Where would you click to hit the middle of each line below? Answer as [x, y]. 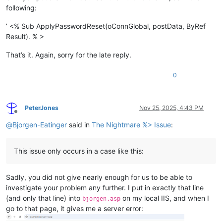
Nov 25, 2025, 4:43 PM [171, 108]
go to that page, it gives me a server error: [75, 208]
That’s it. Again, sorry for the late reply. [69, 55]
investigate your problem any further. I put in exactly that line [105, 187]
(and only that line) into [44, 198]
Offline [25, 115]
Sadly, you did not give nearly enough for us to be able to [99, 177]
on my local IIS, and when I [165, 198]
